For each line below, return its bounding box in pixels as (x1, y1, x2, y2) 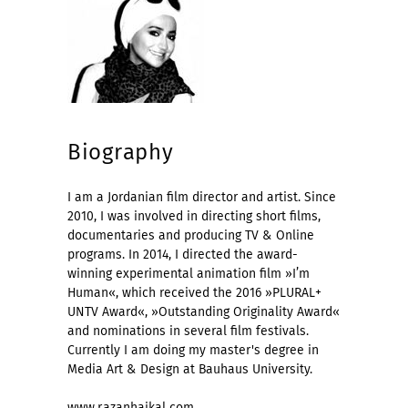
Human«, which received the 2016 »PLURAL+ (67, 285, 321, 301)
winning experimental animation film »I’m (67, 266, 310, 282)
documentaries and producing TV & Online (67, 228, 314, 244)
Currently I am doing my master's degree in (67, 342, 319, 359)
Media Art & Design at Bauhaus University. (67, 362, 312, 378)
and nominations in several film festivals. (67, 323, 309, 340)
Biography (67, 139, 174, 166)
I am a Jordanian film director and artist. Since (67, 189, 336, 206)
